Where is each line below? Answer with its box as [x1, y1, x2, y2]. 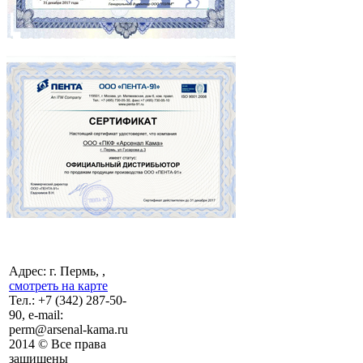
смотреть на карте [9, 278, 108, 293]
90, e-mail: [9, 307, 63, 322]
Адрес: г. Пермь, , [9, 263, 105, 278]
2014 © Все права [9, 336, 106, 351]
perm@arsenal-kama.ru [9, 322, 128, 336]
